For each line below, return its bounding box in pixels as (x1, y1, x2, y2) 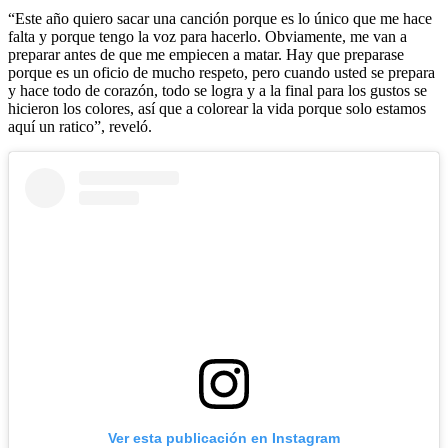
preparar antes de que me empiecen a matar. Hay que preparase (8, 45, 404, 63)
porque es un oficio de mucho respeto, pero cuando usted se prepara (8, 63, 435, 81)
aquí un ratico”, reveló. (8, 117, 152, 135)
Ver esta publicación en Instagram (108, 429, 340, 446)
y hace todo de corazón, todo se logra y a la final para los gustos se (8, 81, 427, 99)
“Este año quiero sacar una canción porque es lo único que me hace (8, 9, 432, 27)
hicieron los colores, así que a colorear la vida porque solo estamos (8, 99, 426, 117)
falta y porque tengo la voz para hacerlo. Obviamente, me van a (8, 27, 407, 45)
